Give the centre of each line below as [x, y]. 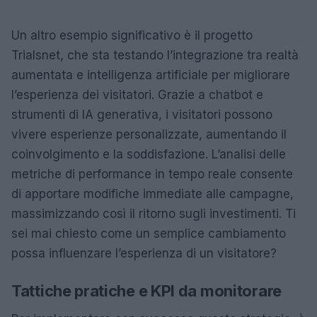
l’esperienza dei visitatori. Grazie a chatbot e [137, 95]
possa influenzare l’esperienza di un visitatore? [144, 253]
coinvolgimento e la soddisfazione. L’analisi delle [149, 154]
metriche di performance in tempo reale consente [152, 174]
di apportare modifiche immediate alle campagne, [152, 194]
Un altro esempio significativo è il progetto [132, 35]
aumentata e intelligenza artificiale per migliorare [151, 75]
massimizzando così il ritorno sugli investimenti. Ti [154, 214]
